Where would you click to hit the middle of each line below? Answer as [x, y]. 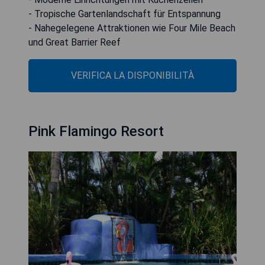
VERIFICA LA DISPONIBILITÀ [132, 75]
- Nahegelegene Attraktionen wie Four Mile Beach [132, 28]
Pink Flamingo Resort [96, 131]
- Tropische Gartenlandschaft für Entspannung [125, 14]
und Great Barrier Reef [75, 42]
